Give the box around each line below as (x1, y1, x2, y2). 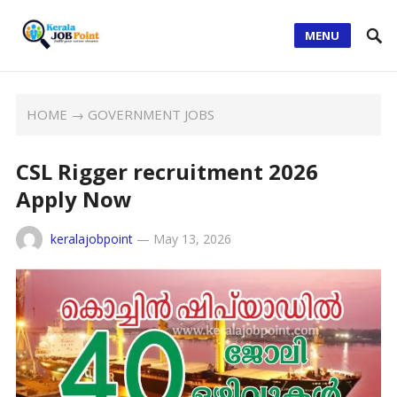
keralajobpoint (50, 230, 133, 247)
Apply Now (15, 184, 132, 214)
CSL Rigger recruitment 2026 (15, 157, 318, 186)
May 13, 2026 (152, 230, 231, 247)
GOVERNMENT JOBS (88, 105, 215, 123)
